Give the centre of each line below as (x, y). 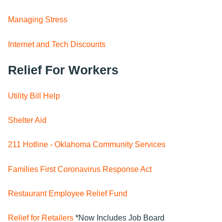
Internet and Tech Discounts (57, 44)
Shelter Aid (27, 120)
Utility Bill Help (34, 96)
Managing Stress (38, 20)
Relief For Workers (63, 70)
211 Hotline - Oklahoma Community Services (87, 145)
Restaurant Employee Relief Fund (68, 194)
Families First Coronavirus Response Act (80, 169)
